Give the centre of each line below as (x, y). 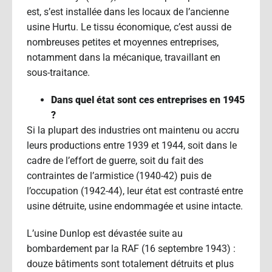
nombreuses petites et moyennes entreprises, (123, 42)
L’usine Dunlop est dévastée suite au (105, 233)
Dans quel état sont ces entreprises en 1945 (148, 100)
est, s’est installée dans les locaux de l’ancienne (128, 12)
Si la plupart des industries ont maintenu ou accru (133, 130)
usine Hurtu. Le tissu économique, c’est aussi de (129, 27)
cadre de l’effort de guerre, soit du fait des (115, 160)
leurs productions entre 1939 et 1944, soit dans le (132, 145)
